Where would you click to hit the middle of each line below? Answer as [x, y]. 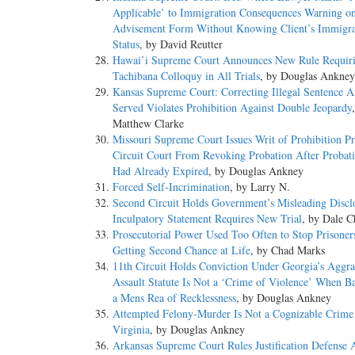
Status [126, 44]
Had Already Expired [160, 171]
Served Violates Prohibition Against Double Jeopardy [232, 108]
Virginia [131, 330]
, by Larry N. [260, 187]
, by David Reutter [181, 44]
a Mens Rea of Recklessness [174, 298]
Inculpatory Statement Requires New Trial [207, 219]
